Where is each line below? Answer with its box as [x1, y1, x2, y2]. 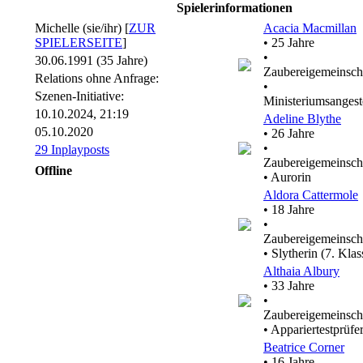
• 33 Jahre [263, 279, 314, 293]
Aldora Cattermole [263, 188, 358, 202]
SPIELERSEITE [35, 36, 122, 49]
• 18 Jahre [263, 203, 314, 216]
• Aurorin [263, 170, 311, 184]
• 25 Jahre [263, 36, 314, 49]
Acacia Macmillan [263, 21, 357, 35]
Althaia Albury [263, 264, 340, 278]
